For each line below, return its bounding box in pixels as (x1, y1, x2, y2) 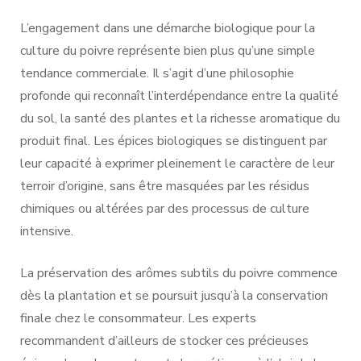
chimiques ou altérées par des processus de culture (20, 199, 309, 218)
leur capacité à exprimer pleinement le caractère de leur (20, 154, 334, 172)
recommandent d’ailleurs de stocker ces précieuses (20, 331, 309, 350)
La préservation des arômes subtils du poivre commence (20, 263, 338, 282)
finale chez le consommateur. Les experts (20, 309, 256, 327)
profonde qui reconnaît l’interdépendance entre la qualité (20, 86, 338, 105)
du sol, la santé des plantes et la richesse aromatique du (20, 109, 340, 127)
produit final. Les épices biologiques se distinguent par (20, 131, 327, 150)
